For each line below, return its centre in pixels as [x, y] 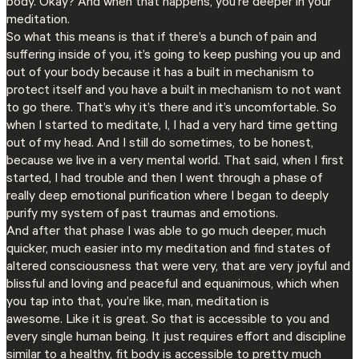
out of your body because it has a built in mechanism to [160, 73]
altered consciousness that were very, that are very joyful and [178, 267]
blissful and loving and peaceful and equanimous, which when [173, 285]
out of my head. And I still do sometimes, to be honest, [160, 144]
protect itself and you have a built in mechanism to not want [174, 91]
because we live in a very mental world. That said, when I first [175, 161]
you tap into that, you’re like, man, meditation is [138, 303]
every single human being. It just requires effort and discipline [176, 338]
